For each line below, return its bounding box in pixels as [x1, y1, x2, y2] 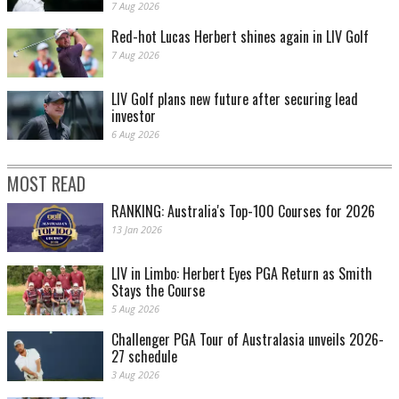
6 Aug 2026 [111, 127, 159, 142]
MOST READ [7, 170, 85, 198]
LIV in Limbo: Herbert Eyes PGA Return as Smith [111, 263, 372, 285]
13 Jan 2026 [111, 223, 162, 237]
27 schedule [111, 346, 177, 368]
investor [111, 105, 156, 127]
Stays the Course [111, 280, 205, 302]
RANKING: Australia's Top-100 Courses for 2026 [111, 200, 375, 223]
